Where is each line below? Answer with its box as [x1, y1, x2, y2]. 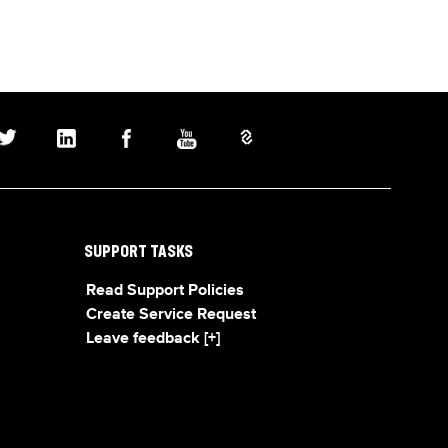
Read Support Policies [85, 283, 244, 299]
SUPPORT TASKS [83, 245, 193, 261]
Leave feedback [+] [85, 331, 220, 347]
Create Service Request [85, 307, 256, 323]
